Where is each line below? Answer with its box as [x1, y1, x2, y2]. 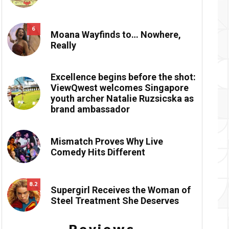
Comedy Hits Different [50, 146, 145, 157]
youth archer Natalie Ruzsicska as [50, 93, 194, 104]
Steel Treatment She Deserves [50, 195, 179, 206]
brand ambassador [50, 104, 130, 115]
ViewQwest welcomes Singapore [50, 82, 189, 94]
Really [50, 39, 76, 51]
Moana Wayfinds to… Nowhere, [50, 29, 181, 40]
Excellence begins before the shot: [50, 72, 196, 83]
